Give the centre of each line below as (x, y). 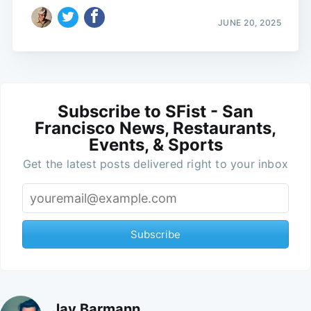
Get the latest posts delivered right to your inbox (155, 163)
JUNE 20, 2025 (250, 22)
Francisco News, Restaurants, (155, 128)
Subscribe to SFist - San (155, 111)
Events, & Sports (155, 144)
